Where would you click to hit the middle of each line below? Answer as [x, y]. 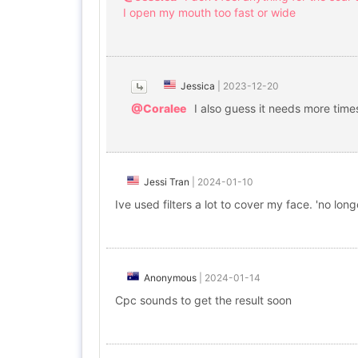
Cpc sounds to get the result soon [203, 300]
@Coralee [159, 108]
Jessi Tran [167, 182]
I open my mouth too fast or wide [209, 12]
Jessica [198, 86]
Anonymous [170, 278]
